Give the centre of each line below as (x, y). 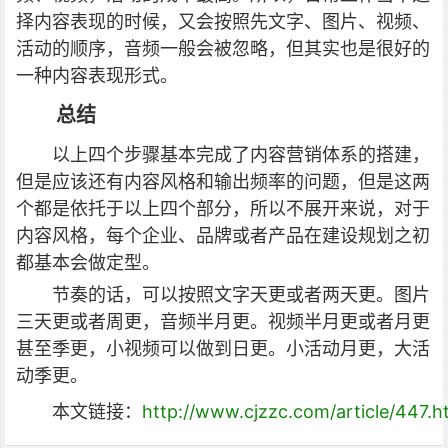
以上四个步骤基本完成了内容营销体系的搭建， (241, 155)
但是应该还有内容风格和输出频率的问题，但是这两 (223, 182)
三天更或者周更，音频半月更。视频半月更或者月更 (223, 322)
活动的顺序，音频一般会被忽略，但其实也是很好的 (223, 49)
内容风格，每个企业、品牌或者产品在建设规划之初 (223, 236)
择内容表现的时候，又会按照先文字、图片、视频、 (223, 22)
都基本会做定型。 (88, 263)
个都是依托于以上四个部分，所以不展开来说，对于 (223, 209)
